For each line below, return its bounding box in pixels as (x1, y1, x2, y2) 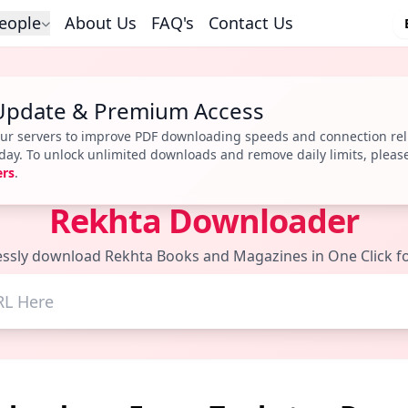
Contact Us (209, 12, 293, 34)
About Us (65, 12, 137, 34)
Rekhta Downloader (48, 199, 360, 243)
